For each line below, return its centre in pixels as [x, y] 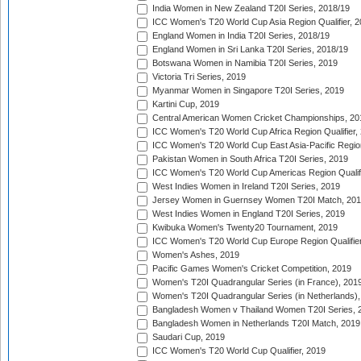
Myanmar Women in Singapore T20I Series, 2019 [247, 91]
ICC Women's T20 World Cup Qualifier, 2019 [238, 351]
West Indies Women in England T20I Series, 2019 [247, 214]
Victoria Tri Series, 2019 [198, 77]
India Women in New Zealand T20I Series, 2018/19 [250, 8]
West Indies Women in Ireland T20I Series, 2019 [245, 187]
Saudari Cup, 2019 [187, 337]
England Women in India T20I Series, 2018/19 [240, 36]
